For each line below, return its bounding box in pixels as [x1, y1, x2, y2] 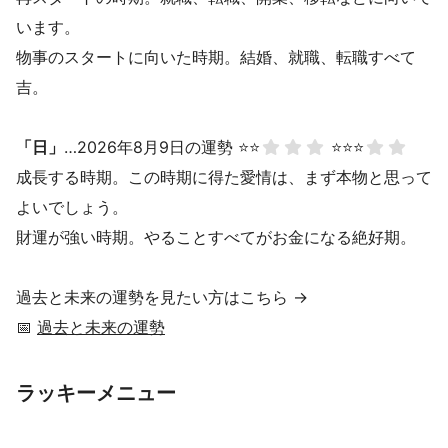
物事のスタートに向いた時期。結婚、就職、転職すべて [16, 47, 416, 68]
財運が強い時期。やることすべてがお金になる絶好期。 [16, 227, 416, 248]
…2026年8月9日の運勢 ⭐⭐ [64, 137, 260, 158]
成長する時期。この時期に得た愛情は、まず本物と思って [16, 167, 432, 188]
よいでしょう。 [16, 197, 128, 218]
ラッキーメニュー [16, 381, 176, 406]
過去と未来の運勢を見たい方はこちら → [16, 287, 308, 308]
